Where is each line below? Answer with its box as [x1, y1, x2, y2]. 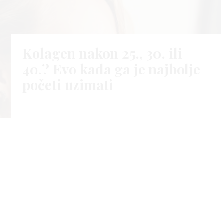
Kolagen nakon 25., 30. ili [22, 43, 182, 62]
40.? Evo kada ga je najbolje [22, 59, 200, 78]
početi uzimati [22, 75, 113, 94]
